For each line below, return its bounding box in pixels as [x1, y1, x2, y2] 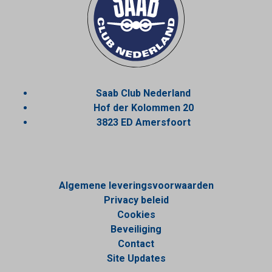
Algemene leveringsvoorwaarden [58, 180, 214, 191]
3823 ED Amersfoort [96, 117, 191, 128]
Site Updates [106, 253, 166, 264]
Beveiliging [110, 223, 161, 235]
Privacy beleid [103, 194, 169, 206]
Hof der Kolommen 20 [93, 102, 194, 114]
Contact [118, 238, 154, 250]
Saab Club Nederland [96, 87, 191, 99]
